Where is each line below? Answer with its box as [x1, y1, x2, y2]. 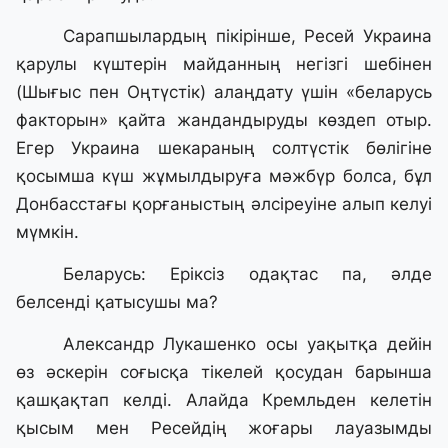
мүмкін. [16, 222, 79, 243]
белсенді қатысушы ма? [16, 292, 218, 313]
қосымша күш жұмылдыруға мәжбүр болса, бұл [16, 166, 432, 187]
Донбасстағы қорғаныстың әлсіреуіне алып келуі [16, 194, 432, 215]
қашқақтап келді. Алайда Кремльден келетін [16, 390, 432, 411]
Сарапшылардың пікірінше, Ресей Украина [63, 26, 432, 47]
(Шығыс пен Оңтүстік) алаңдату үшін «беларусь [16, 82, 432, 103]
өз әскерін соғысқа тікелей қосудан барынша [16, 362, 432, 383]
